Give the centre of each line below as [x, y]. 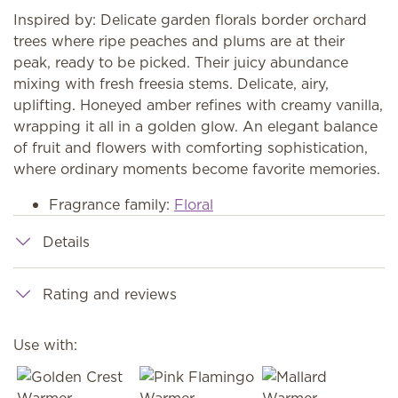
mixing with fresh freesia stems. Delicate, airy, [171, 84]
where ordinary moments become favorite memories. [197, 169]
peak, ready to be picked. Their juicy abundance [181, 62]
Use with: [45, 345]
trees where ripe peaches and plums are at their [179, 41]
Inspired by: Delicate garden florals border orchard [190, 20]
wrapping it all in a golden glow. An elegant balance [195, 126]
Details [66, 242]
